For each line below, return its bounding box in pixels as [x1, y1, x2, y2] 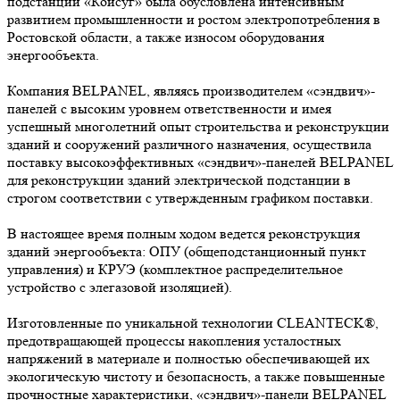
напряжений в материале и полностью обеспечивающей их [7, 349, 370, 367]
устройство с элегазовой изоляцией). [7, 278, 232, 296]
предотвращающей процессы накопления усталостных [7, 331, 341, 349]
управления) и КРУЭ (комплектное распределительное [7, 260, 343, 278]
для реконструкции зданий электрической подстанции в [7, 171, 351, 188]
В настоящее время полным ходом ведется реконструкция [7, 224, 360, 242]
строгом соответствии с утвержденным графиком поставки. [7, 188, 373, 206]
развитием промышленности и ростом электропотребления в [7, 10, 380, 28]
